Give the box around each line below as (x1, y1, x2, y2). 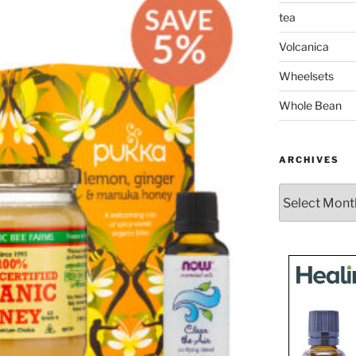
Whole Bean (278, 99, 342, 113)
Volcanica (278, 40, 329, 54)
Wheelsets (278, 69, 334, 83)
